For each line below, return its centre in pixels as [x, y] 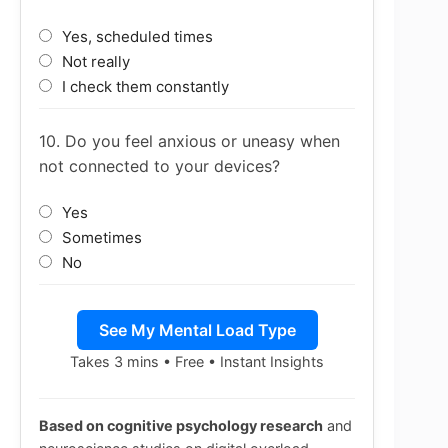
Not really [94, 61]
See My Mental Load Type [197, 329]
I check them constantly [143, 86]
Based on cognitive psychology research [181, 425]
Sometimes [100, 237]
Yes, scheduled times [135, 36]
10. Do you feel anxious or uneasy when [189, 140]
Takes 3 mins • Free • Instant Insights [197, 361]
